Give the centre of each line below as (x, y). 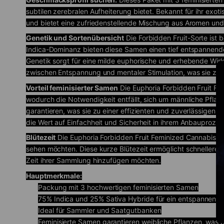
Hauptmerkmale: (54, 175)
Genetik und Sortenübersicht (75, 38)
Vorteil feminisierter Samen (72, 87)
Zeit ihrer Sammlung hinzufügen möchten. (94, 160)
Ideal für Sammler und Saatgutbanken (100, 210)
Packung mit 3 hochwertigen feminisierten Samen (118, 187)
